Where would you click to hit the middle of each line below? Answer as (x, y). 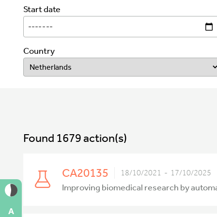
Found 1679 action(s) (75, 138)
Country (39, 51)
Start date (42, 9)
